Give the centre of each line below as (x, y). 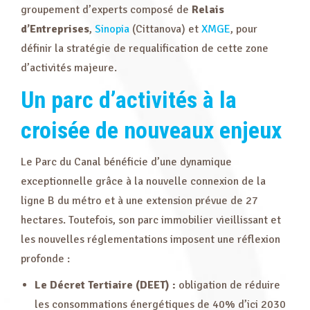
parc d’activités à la (144, 100)
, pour (244, 29)
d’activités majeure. (69, 68)
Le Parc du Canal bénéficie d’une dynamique (126, 162)
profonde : (45, 259)
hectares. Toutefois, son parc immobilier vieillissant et (151, 220)
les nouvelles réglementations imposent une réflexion (151, 239)
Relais (208, 10)
